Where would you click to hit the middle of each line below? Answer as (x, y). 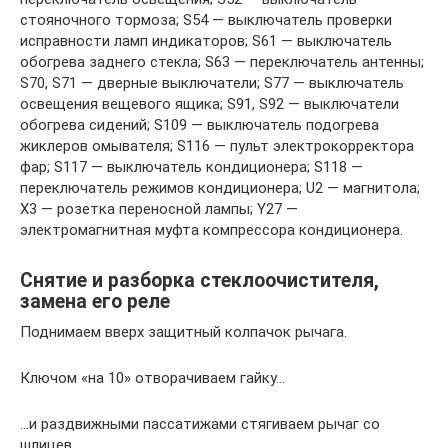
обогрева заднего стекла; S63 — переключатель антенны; (222, 61)
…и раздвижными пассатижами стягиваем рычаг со (200, 423)
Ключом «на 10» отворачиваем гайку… (152, 377)
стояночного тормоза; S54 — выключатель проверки (206, 19)
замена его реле (95, 301)
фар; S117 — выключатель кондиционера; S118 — (191, 166)
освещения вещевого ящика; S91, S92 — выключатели (209, 103)
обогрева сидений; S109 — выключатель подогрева (199, 124)
